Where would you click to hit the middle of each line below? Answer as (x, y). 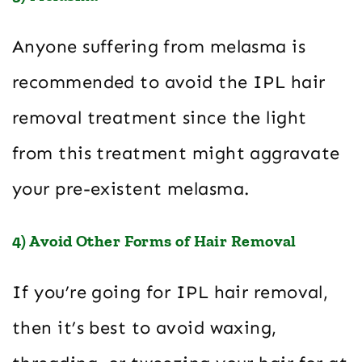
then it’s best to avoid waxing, (145, 328)
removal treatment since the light (160, 118)
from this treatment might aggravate (176, 154)
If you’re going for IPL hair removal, (170, 293)
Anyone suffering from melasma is (159, 47)
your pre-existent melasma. (131, 189)
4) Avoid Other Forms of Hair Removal (154, 241)
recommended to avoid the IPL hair (169, 82)
